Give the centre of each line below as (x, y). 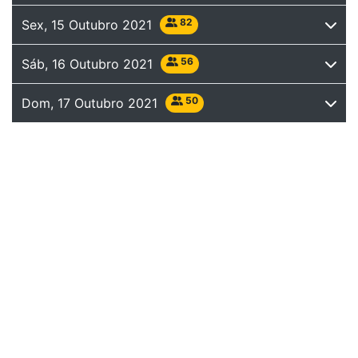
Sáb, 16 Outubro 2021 (91, 64)
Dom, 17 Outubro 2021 (93, 103)
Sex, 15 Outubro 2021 (91, 25)
